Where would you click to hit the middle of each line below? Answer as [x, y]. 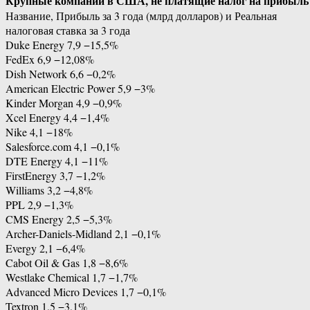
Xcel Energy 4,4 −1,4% [57, 118]
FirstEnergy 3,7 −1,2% [55, 176]
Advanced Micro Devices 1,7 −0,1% [86, 292]
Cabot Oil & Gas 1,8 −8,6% [67, 263]
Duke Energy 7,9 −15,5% [62, 45]
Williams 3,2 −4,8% [49, 190]
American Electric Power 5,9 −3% [80, 89]
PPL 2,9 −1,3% [39, 205]
